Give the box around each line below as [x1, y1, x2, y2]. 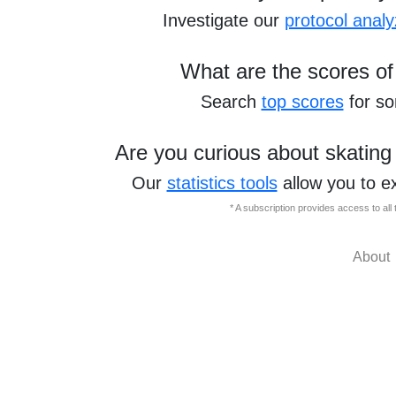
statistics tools [166, 173, 278, 193]
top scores [261, 92, 344, 111]
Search [200, 92, 262, 111]
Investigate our [163, 11, 285, 30]
